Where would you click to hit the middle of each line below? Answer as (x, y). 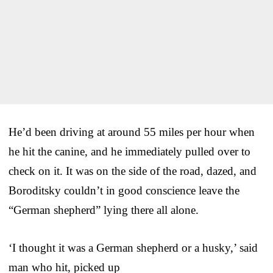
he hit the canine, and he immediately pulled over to (129, 151)
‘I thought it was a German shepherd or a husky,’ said (133, 247)
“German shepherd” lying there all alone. (104, 210)
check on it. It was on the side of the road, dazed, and (133, 171)
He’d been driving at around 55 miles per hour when (132, 132)
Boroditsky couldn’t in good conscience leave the (124, 190)
